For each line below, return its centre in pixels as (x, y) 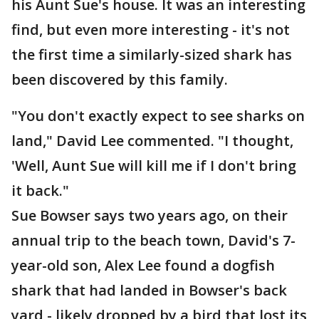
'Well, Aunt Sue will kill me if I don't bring (154, 166)
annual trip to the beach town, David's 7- (153, 240)
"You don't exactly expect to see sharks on (158, 116)
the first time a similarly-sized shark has (152, 54)
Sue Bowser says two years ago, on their (150, 215)
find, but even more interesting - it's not (151, 30)
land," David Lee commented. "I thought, (152, 141)
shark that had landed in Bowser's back (149, 290)
